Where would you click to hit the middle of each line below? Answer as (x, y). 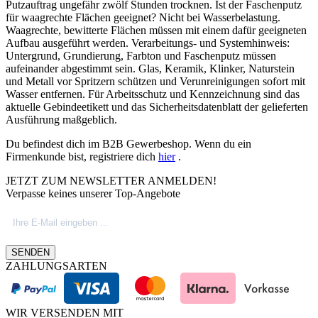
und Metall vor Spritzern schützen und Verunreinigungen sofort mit (155, 82)
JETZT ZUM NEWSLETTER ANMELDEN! (111, 181)
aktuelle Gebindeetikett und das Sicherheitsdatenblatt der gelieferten (157, 107)
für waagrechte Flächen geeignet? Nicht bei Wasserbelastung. (143, 18)
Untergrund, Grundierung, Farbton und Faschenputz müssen (141, 56)
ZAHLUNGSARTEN (56, 266)
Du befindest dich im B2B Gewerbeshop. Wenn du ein (128, 144)
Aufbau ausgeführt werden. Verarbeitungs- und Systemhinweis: (148, 43)
